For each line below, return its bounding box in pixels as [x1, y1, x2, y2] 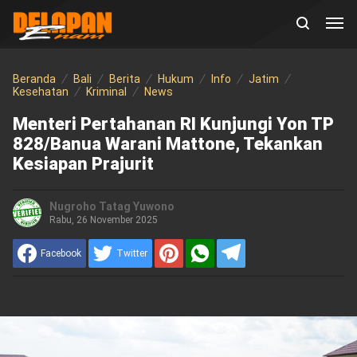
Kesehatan [12, 85, 69, 98]
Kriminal [85, 85, 127, 98]
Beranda [12, 73, 56, 85]
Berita [108, 73, 140, 85]
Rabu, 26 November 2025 [49, 214, 158, 226]
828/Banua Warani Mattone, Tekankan [12, 134, 323, 154]
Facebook [40, 248, 81, 259]
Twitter [116, 248, 147, 259]
